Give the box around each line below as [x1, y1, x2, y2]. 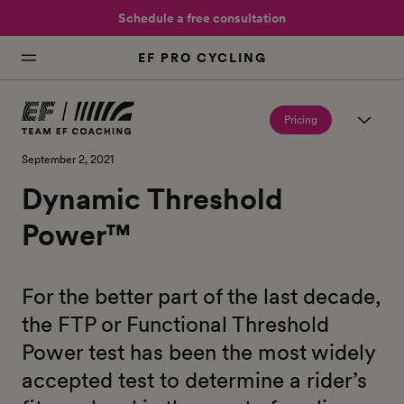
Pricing [284, 111, 317, 127]
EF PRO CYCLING [137, 49, 267, 67]
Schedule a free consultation [118, 8, 286, 27]
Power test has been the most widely [22, 337, 375, 368]
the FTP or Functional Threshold [22, 309, 329, 340]
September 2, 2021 [22, 151, 114, 167]
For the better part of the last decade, [22, 281, 381, 312]
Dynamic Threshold [22, 179, 283, 219]
